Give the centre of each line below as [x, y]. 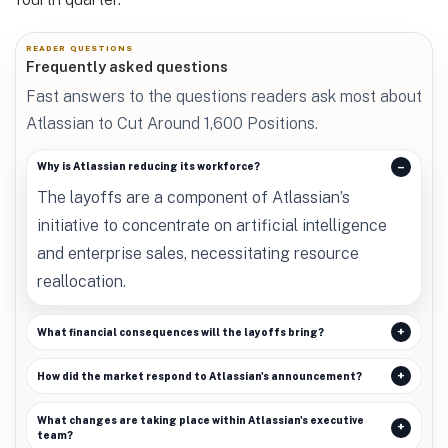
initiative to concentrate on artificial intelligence [211, 225]
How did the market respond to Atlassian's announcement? [199, 375]
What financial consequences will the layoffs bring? [180, 331]
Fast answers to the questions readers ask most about [224, 96]
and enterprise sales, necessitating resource [197, 253]
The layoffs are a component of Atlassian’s [193, 197]
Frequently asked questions [127, 67]
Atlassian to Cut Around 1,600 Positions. [172, 123]
